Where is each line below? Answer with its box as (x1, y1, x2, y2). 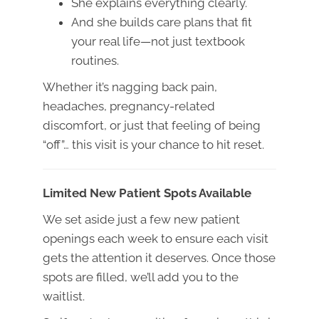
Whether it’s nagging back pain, (43, 80, 217, 95)
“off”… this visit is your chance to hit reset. (43, 137, 264, 152)
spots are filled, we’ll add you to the (43, 270, 239, 285)
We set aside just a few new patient (43, 212, 240, 227)
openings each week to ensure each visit (43, 231, 268, 246)
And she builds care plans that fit (71, 15, 252, 30)
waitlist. (43, 289, 85, 304)
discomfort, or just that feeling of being (43, 118, 261, 133)
